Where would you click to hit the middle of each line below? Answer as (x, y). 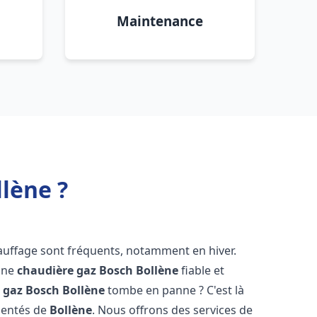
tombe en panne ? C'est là (175, 290)
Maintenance (160, 21)
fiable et (202, 270)
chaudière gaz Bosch (75, 270)
